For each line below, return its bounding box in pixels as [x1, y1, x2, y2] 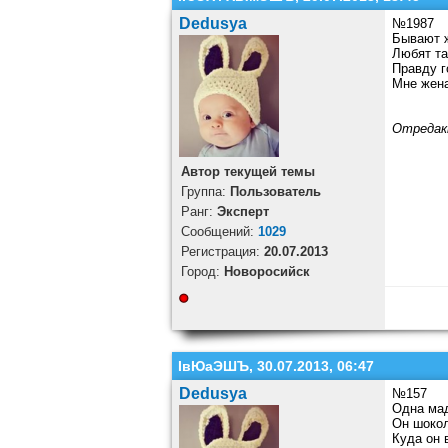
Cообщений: [180, 224, 258, 240]
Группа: [180, 184, 230, 200]
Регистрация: [180, 244, 264, 260]
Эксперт [216, 204, 269, 220]
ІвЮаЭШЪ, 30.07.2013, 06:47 [178, 358, 374, 375]
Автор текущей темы [180, 164, 315, 180]
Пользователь [229, 184, 321, 200]
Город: [180, 264, 224, 280]
